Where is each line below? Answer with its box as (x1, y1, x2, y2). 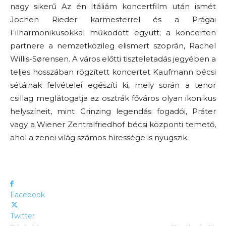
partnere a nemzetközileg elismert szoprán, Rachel (10, 41, 216, 50)
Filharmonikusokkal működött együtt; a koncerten (10, 28, 216, 37)
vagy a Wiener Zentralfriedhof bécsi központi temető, (10, 120, 216, 129)
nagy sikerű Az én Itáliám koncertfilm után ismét (10, 2, 216, 11)
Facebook (10, 190, 45, 199)
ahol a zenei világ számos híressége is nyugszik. (10, 133, 189, 142)
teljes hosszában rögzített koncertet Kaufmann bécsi (10, 67, 216, 77)
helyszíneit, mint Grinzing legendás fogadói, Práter (10, 106, 216, 116)
